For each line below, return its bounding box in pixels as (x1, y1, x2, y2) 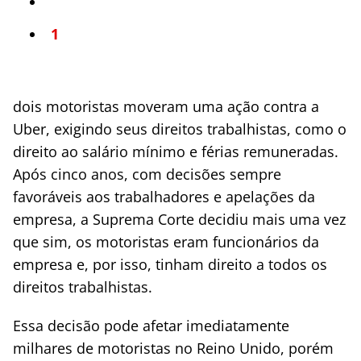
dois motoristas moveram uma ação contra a (13, 97, 319, 116)
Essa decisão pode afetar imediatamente (13, 316, 289, 335)
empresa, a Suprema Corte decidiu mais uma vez (13, 210, 346, 229)
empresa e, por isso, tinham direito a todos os (13, 255, 327, 274)
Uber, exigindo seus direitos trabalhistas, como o (13, 119, 346, 139)
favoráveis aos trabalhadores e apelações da (13, 187, 315, 206)
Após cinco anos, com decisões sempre (13, 164, 281, 184)
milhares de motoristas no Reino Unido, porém (13, 338, 334, 358)
